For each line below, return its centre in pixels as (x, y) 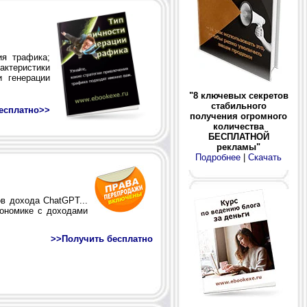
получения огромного (238, 116)
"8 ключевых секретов (238, 96)
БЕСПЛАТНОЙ (238, 137)
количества (238, 127)
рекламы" (238, 147)
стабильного (238, 106)
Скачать (265, 158)
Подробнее (218, 158)
